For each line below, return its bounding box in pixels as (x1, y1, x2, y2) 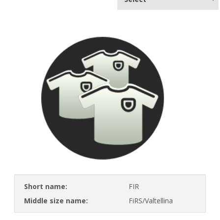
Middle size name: (24, 195, 88, 205)
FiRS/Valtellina (129, 195, 173, 205)
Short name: (24, 181, 67, 191)
